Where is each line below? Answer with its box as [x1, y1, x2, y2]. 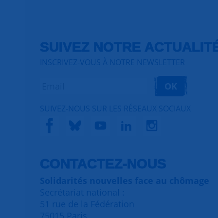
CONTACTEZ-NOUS [40, 156, 166, 172]
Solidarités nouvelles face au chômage [40, 174, 209, 186]
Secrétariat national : [40, 186, 125, 198]
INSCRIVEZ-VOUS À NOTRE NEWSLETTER [40, 57, 185, 68]
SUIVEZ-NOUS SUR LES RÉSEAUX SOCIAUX [40, 103, 191, 114]
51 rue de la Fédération [40, 198, 134, 210]
